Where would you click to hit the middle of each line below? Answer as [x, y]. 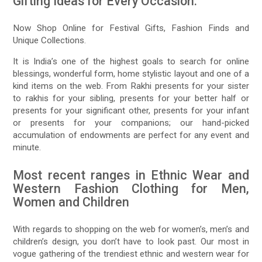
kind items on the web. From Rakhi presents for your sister [131, 86]
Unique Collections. [50, 41]
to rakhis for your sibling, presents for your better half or [131, 99]
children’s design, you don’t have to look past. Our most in [131, 242]
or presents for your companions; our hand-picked [131, 123]
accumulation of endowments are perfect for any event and [131, 135]
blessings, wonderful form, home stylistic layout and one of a [131, 74]
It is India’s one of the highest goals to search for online [131, 62]
